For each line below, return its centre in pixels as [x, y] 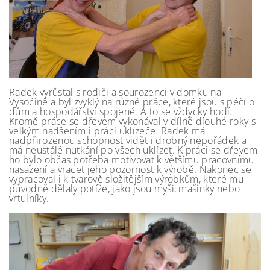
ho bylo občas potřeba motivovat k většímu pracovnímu [132, 159]
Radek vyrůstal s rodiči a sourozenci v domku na [115, 92]
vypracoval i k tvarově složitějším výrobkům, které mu [126, 179]
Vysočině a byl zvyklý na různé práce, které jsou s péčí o [132, 102]
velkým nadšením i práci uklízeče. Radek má [107, 130]
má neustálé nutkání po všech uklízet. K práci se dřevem [133, 150]
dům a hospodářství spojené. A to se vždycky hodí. [121, 111]
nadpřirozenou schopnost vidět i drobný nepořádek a [128, 140]
